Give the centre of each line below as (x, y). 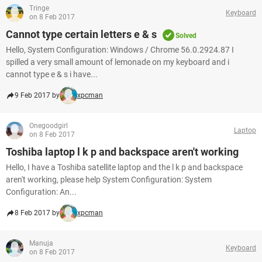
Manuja (41, 243)
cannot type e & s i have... (52, 74)
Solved (186, 36)
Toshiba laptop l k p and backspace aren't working (122, 152)
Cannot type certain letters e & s (81, 34)
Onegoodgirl (49, 126)
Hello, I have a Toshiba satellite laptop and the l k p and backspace (124, 167)
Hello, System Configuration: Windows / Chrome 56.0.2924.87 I (120, 50)
